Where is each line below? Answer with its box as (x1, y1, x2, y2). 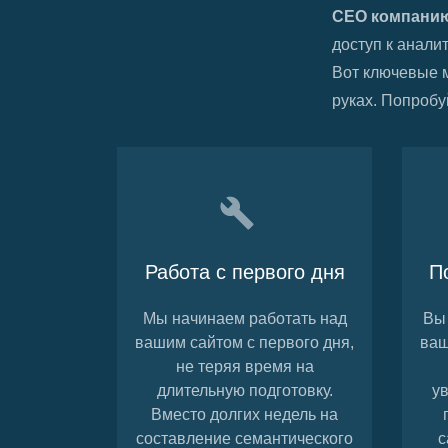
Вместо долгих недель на (151, 406, 338, 424)
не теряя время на (175, 358, 314, 376)
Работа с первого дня (144, 261, 345, 284)
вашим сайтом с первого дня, (135, 334, 354, 352)
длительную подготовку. (156, 382, 333, 400)
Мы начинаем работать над (142, 310, 347, 328)
